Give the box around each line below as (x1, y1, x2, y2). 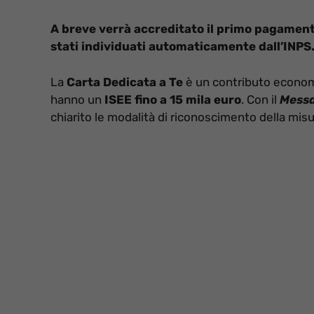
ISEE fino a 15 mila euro (104, 92, 241, 107)
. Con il (241, 92, 280, 107)
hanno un (50, 92, 104, 107)
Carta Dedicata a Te (64, 74, 183, 89)
